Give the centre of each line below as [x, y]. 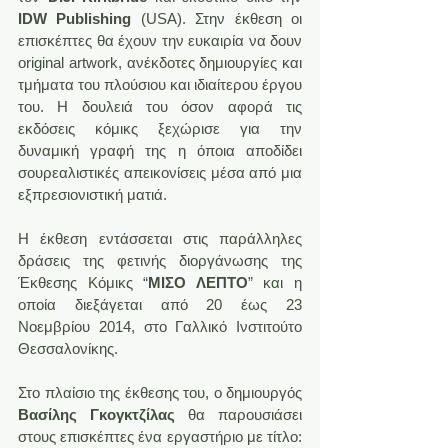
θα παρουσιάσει [238, 414]
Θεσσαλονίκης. [68, 348]
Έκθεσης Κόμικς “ [83, 282]
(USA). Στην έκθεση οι [217, 18]
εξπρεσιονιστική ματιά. [92, 194]
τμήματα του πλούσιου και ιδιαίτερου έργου [160, 84]
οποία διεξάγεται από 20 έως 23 [160, 304]
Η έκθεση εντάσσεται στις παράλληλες [160, 238]
